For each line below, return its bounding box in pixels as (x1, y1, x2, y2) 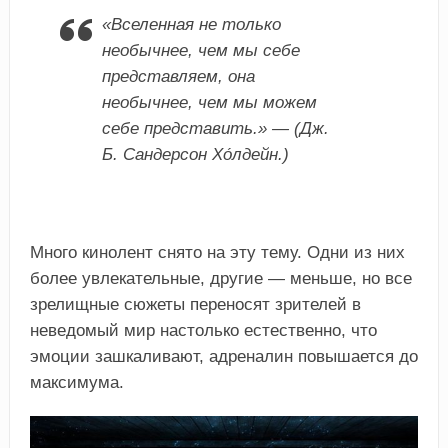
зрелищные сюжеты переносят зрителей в (29, 294, 361, 314)
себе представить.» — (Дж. (101, 118, 329, 138)
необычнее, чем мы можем (101, 92, 317, 112)
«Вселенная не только (101, 14, 281, 34)
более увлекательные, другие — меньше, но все (29, 268, 412, 288)
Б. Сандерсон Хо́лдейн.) (101, 144, 289, 164)
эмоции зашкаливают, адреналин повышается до (29, 346, 418, 366)
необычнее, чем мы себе (101, 40, 300, 60)
